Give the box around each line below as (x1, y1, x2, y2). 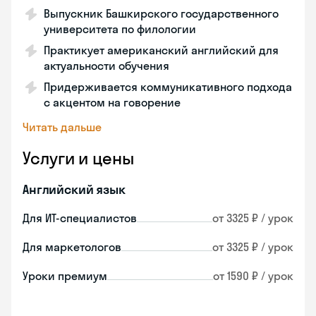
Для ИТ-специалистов (23, 211, 137, 225)
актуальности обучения (44, 59, 169, 73)
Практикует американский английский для (44, 43, 279, 57)
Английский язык (23, 181, 126, 197)
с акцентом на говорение (44, 95, 181, 109)
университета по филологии (44, 22, 196, 36)
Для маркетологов (23, 240, 121, 254)
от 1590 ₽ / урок (213, 269, 293, 283)
